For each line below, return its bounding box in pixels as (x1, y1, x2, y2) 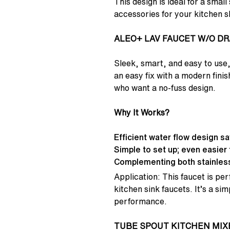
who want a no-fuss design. (114, 84, 216, 92)
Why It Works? (114, 108, 169, 117)
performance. (114, 197, 167, 206)
